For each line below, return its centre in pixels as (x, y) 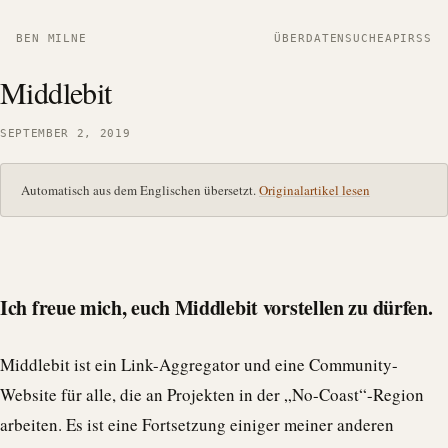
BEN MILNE (51, 38)
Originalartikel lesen (314, 190)
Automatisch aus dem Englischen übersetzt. (140, 190)
